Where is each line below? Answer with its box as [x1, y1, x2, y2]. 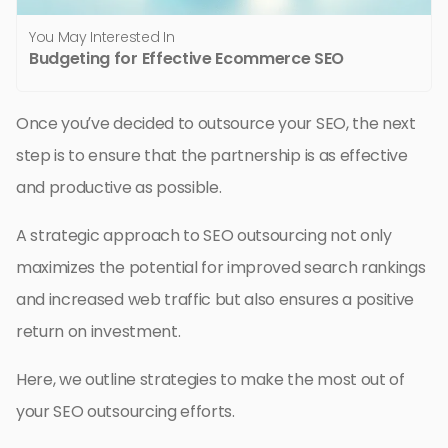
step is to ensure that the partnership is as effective [16, 144, 408, 168]
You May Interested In [29, 27, 175, 48]
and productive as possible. [16, 176, 222, 200]
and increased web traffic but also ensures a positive [16, 288, 415, 312]
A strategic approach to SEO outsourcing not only [16, 224, 392, 248]
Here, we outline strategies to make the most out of [16, 368, 405, 392]
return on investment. [16, 320, 181, 344]
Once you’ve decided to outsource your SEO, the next [16, 112, 416, 136]
